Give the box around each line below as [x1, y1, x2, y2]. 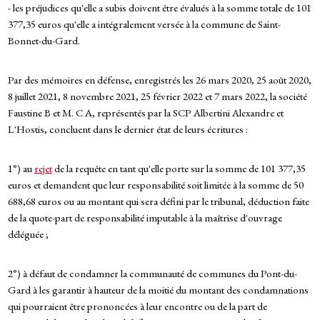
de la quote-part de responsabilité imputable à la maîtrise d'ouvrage [7, 211, 282, 225]
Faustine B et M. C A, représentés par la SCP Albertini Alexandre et [7, 106, 284, 120]
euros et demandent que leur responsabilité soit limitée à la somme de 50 [7, 178, 304, 192]
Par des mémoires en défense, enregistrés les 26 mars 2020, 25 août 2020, [7, 73, 311, 87]
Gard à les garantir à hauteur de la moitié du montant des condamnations [7, 283, 309, 297]
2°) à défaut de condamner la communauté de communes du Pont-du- [7, 266, 297, 281]
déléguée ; [7, 227, 49, 241]
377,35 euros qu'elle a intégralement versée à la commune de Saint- [7, 17, 281, 31]
